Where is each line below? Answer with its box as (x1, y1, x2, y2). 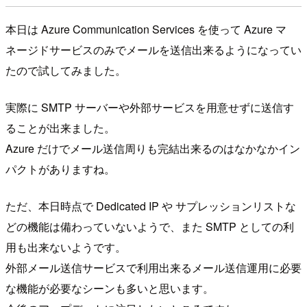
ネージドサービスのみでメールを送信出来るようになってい (5, 41, 302, 58)
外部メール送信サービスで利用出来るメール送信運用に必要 (5, 259, 302, 275)
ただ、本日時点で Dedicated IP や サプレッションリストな (5, 197, 296, 214)
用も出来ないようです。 (5, 238, 126, 255)
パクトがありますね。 (5, 160, 115, 177)
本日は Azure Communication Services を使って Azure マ (5, 21, 286, 37)
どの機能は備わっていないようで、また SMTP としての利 (5, 218, 294, 234)
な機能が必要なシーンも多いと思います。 (5, 280, 214, 296)
